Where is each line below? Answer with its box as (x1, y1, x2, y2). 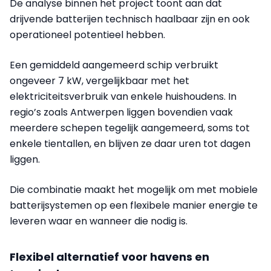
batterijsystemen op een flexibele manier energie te (10, 198, 258, 213)
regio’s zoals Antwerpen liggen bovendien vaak (10, 105, 233, 120)
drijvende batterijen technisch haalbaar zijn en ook (10, 12, 250, 27)
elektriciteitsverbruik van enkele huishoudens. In (10, 90, 237, 104)
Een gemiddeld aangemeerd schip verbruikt (10, 58, 218, 73)
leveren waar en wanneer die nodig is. (10, 214, 188, 229)
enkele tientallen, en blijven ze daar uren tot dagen (10, 137, 250, 151)
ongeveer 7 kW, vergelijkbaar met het (10, 74, 189, 88)
